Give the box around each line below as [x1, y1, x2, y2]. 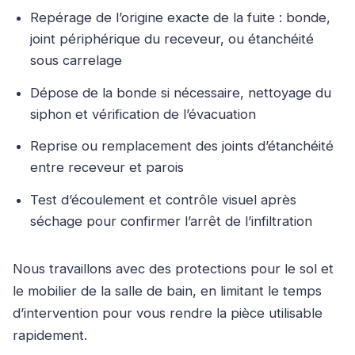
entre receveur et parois [30, 159, 185, 176]
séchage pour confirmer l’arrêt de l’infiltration [30, 212, 313, 229]
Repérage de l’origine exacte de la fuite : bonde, [30, 10, 331, 25]
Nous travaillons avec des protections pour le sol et [13, 260, 334, 277]
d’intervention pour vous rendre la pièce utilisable [13, 304, 323, 321]
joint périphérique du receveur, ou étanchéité [30, 31, 315, 47]
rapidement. [13, 326, 87, 343]
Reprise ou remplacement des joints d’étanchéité [30, 138, 334, 155]
